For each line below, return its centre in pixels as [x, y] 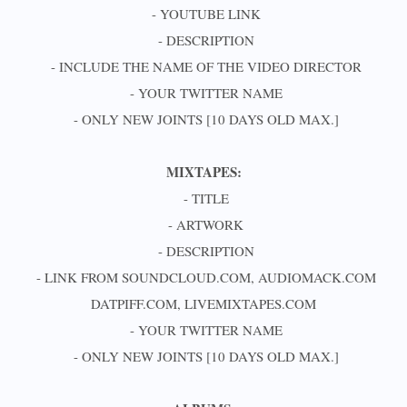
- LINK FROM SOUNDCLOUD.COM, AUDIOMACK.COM [203, 277]
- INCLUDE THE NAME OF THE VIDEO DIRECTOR [203, 66]
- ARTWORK [203, 224]
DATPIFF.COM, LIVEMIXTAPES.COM [203, 303]
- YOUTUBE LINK [203, 14]
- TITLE [206, 198]
